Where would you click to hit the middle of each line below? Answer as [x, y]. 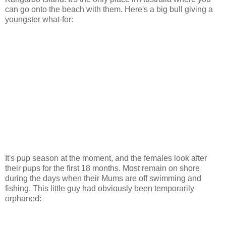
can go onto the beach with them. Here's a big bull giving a [109, 9]
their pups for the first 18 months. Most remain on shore [102, 168]
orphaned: [23, 198]
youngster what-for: [39, 19]
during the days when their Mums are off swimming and [103, 178]
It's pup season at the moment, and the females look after [106, 158]
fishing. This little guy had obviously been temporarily [100, 188]
